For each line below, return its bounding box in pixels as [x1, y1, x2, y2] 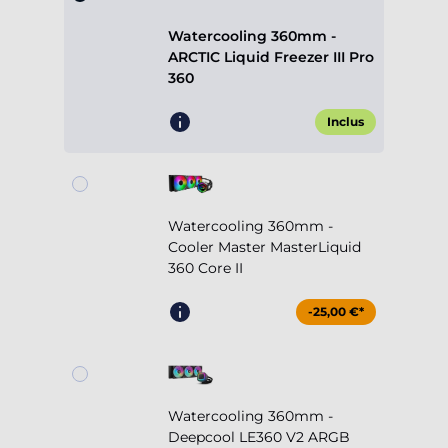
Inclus [327, 114, 364, 130]
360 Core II [168, 259, 243, 278]
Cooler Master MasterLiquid [168, 238, 361, 257]
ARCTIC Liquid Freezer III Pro [168, 48, 374, 67]
